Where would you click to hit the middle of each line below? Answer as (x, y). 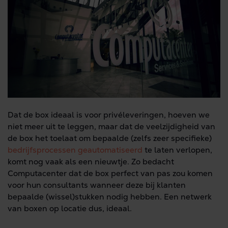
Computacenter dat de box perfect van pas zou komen (110, 173)
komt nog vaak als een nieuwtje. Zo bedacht (91, 162)
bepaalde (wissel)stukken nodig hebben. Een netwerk (110, 197)
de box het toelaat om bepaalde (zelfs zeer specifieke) (110, 138)
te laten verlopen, (177, 150)
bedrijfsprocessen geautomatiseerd (75, 150)
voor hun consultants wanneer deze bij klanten (97, 185)
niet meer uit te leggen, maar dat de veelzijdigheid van (111, 126)
